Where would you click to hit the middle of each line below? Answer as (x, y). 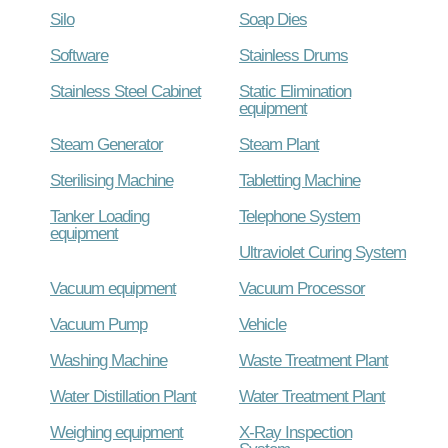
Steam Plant (279, 143)
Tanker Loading (99, 215)
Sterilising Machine (111, 179)
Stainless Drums (293, 54)
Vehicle (262, 323)
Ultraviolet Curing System (322, 251)
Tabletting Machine (299, 179)
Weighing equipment (116, 431)
